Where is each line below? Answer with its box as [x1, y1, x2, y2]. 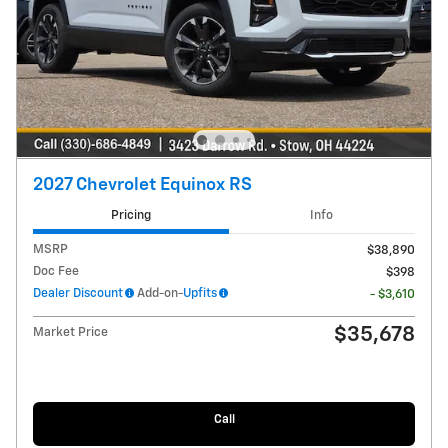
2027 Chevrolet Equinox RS [33, 175, 252, 194]
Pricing [110, 208, 151, 222]
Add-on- [134, 287, 183, 301]
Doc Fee [33, 265, 79, 279]
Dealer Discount [33, 287, 123, 301]
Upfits [183, 287, 217, 301]
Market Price [33, 326, 108, 340]
